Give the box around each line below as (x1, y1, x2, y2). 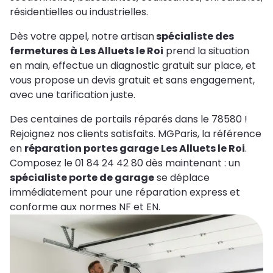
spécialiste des (154, 29, 234, 43)
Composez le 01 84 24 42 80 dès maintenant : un (10, 155, 240, 170)
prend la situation (163, 43, 249, 58)
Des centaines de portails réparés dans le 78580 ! (10, 112, 247, 126)
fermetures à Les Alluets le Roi (10, 43, 163, 58)
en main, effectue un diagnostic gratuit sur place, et (10, 58, 256, 73)
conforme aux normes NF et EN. (10, 199, 160, 214)
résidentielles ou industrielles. (10, 4, 148, 19)
